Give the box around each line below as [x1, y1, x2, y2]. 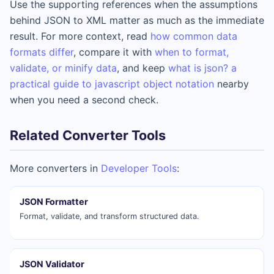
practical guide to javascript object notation [10, 78, 214, 91]
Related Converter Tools [10, 127, 166, 144]
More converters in [10, 162, 101, 175]
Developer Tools [101, 162, 177, 175]
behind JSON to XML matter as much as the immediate [10, 14, 264, 27]
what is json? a [168, 62, 237, 75]
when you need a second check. [10, 94, 158, 106]
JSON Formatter [20, 196, 88, 207]
